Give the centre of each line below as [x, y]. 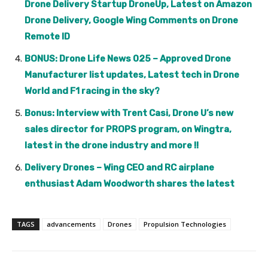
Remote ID [47, 36]
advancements [71, 224]
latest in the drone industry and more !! [112, 145]
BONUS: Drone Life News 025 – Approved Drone [128, 58]
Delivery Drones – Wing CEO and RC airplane [119, 167]
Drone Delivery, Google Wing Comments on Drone [131, 20]
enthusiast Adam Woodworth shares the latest [130, 183]
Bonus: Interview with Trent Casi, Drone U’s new [129, 113]
